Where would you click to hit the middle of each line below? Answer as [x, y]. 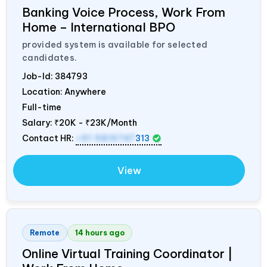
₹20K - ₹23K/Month [96, 122]
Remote [45, 232]
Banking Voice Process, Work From [124, 12]
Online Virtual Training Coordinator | [127, 253]
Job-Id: [38, 76]
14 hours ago [100, 232]
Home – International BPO [99, 27]
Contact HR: [49, 138]
